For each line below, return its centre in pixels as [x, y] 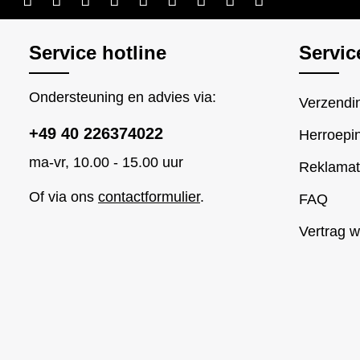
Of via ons [63, 197]
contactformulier [149, 197]
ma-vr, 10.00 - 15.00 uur [106, 163]
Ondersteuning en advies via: [123, 98]
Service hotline [98, 53]
